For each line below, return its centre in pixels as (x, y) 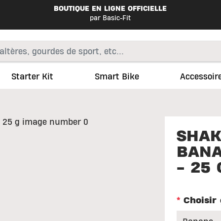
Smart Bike (117, 77)
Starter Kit (33, 77)
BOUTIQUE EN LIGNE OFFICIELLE (110, 9)
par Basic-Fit (110, 18)
